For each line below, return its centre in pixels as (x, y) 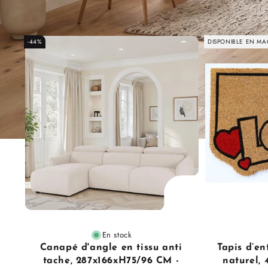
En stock (117, 235)
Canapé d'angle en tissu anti (111, 248)
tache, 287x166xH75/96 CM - (111, 261)
